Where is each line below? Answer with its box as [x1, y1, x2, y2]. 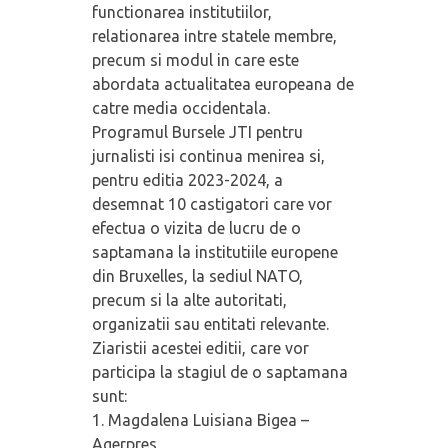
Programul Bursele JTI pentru [91, 123, 303, 142]
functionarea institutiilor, [91, 3, 272, 22]
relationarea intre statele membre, [91, 27, 337, 46]
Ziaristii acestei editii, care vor [91, 339, 309, 358]
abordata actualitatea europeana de [91, 75, 354, 94]
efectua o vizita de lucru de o [91, 219, 301, 238]
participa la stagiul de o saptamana [91, 363, 348, 382]
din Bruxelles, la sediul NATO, [91, 267, 303, 286]
